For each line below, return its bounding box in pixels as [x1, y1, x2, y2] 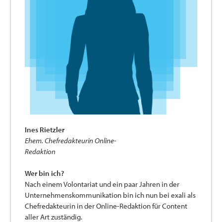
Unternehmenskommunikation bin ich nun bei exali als [25, 190, 196, 200]
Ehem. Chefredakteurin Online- [25, 135, 116, 145]
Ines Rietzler [25, 124, 64, 134]
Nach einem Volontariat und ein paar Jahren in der [25, 179, 179, 189]
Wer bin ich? [25, 168, 64, 178]
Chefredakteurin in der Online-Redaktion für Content [25, 201, 187, 211]
